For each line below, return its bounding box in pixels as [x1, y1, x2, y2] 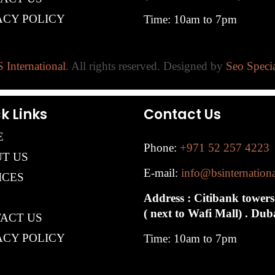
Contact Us [144, 104, 221, 124]
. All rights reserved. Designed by [65, 59, 226, 72]
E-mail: [144, 166, 181, 179]
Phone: [144, 141, 180, 154]
